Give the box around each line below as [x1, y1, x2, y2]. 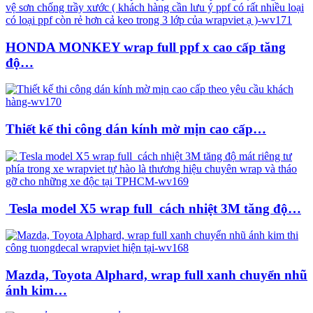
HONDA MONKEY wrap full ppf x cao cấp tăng [6, 39, 286, 54]
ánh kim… [6, 283, 67, 298]
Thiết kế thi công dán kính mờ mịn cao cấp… [6, 122, 266, 137]
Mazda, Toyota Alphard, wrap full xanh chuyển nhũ [6, 268, 307, 283]
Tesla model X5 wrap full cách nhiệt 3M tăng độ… [6, 201, 301, 216]
